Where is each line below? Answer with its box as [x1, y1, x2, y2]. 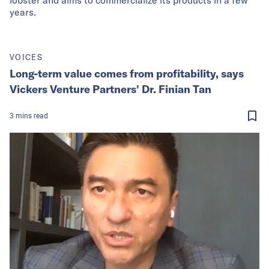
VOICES [10, 52, 43, 62]
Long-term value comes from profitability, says [10, 66, 244, 80]
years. [10, 5, 36, 18]
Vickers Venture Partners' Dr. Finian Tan [10, 82, 211, 96]
